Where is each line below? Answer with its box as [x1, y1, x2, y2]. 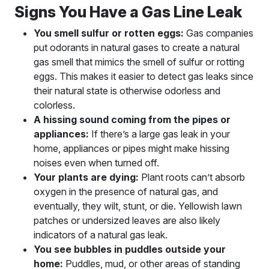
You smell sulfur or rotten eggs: [34, 26, 184, 39]
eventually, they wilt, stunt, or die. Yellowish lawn [34, 199, 242, 212]
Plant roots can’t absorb [139, 171, 245, 183]
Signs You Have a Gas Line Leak [14, 2, 242, 21]
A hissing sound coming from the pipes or [34, 113, 231, 125]
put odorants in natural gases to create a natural [34, 41, 240, 53]
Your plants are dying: [34, 171, 139, 183]
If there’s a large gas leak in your [89, 127, 230, 140]
